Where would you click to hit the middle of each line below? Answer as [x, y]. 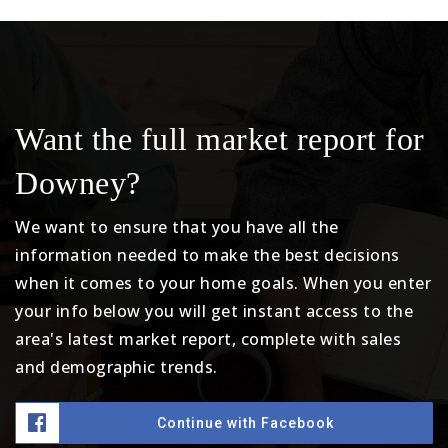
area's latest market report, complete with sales [208, 339]
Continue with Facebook [245, 423]
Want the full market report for [220, 139]
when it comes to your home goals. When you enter [223, 283]
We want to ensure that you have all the [177, 227]
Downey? [78, 183]
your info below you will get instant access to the [214, 311]
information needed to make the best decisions [207, 255]
